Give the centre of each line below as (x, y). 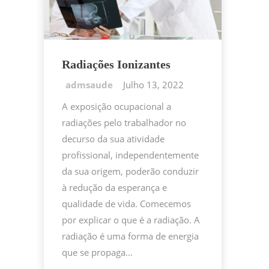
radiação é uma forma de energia (130, 236)
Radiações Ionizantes (116, 65)
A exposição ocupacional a (116, 107)
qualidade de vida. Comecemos (126, 204)
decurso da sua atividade (113, 139)
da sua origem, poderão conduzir (130, 171)
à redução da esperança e (114, 188)
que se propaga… (97, 252)
